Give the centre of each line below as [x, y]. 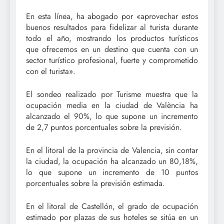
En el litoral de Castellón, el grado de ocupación [112, 206]
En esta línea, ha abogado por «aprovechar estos [112, 16]
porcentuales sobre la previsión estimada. [95, 183]
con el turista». [51, 71]
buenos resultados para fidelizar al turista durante [112, 27]
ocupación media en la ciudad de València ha [112, 105]
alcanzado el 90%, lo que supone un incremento [112, 116]
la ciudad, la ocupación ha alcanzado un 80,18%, [112, 161]
